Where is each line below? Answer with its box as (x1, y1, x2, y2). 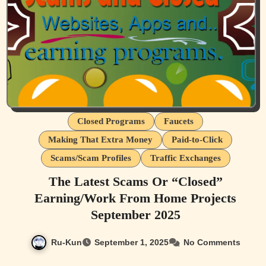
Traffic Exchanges (150, 153, 221, 163)
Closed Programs (77, 116, 145, 126)
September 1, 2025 (94, 237, 169, 248)
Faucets (164, 116, 194, 126)
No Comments (183, 237, 240, 248)
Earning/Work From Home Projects (34, 190, 236, 205)
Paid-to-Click (172, 134, 223, 144)
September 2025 (90, 207, 180, 222)
